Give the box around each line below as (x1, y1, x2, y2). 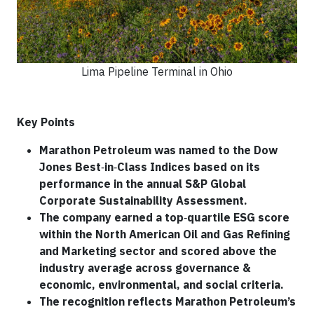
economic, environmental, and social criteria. (39, 277, 284, 292)
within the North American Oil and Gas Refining (39, 226, 290, 241)
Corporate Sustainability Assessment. (39, 193, 247, 207)
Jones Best (39, 159, 101, 174)
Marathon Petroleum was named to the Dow (39, 142, 278, 157)
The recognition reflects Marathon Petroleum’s (39, 294, 296, 308)
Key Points (17, 114, 75, 129)
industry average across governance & (39, 260, 251, 275)
